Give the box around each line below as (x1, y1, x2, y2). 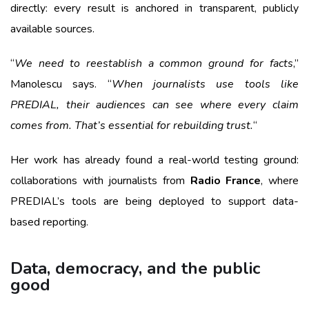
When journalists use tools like (111, 76, 299, 92)
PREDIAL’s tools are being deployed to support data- (10, 193, 299, 209)
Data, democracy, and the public (10, 257, 260, 279)
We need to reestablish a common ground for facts (14, 55, 293, 71)
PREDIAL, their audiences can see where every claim (10, 97, 299, 112)
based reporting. (10, 214, 88, 230)
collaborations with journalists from (10, 172, 190, 188)
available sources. (10, 21, 94, 37)
